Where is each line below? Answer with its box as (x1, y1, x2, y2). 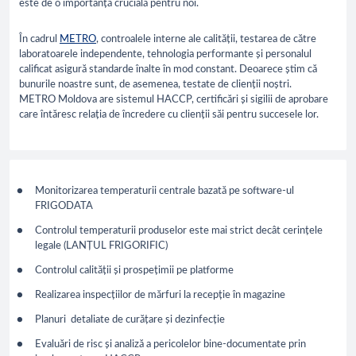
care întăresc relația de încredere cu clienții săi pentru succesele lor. (19, 109, 319, 120)
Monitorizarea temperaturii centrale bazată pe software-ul (35, 186, 294, 197)
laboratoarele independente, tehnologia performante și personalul (19, 48, 311, 60)
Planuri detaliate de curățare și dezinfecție (35, 315, 225, 326)
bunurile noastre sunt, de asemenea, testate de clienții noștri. (19, 79, 292, 90)
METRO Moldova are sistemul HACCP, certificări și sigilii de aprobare (19, 94, 328, 105)
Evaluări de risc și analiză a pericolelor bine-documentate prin (35, 339, 306, 350)
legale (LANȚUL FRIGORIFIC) (35, 241, 168, 252)
